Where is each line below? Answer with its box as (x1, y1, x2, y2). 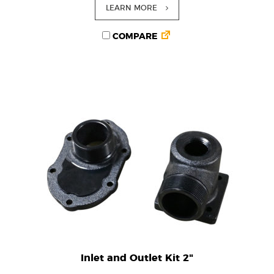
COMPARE (110, 32, 157, 41)
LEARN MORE (106, 4, 157, 12)
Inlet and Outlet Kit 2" (81, 253, 193, 263)
